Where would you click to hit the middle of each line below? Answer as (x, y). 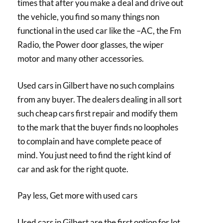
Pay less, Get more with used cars (77, 196)
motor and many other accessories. (81, 59)
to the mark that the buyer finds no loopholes (98, 127)
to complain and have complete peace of (90, 141)
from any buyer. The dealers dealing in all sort (100, 99)
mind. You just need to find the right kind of (94, 155)
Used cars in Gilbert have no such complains (96, 85)
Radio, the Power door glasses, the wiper (91, 45)
